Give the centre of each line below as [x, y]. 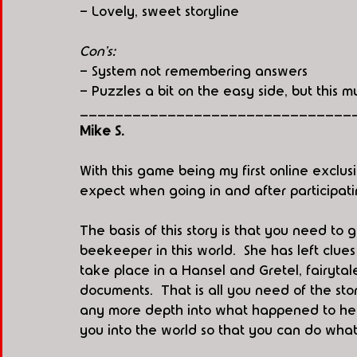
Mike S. [104, 131]
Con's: [98, 51]
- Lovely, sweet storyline [159, 11]
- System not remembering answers [194, 71]
